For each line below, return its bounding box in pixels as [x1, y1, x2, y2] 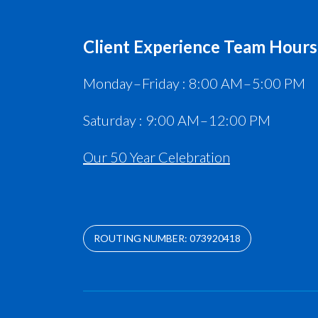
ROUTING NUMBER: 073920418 [94, 231, 241, 244]
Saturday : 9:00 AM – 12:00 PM [83, 111, 270, 128]
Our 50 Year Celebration [83, 148, 230, 165]
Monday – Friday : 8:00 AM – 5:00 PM [83, 74, 305, 92]
